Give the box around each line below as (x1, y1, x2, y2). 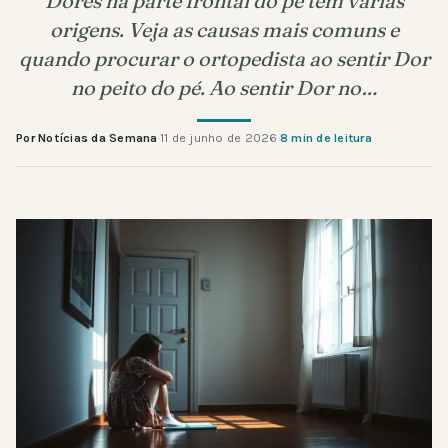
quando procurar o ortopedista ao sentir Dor (18, 45, 430, 71)
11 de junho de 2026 (159, 130, 278, 145)
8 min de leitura (279, 130, 372, 145)
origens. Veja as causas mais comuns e (49, 16, 399, 42)
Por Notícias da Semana (16, 130, 158, 145)
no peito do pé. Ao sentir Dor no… (70, 74, 378, 100)
